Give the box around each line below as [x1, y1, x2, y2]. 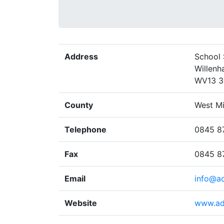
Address [64, 51, 98, 61]
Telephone [64, 124, 106, 134]
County [64, 100, 93, 110]
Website [64, 198, 97, 208]
